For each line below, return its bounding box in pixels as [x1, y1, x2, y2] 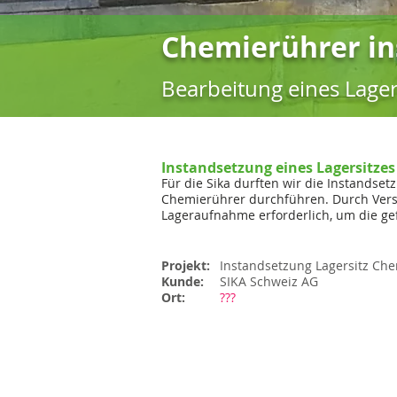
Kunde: [161, 273, 207, 290]
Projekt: [161, 257, 214, 274]
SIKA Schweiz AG [220, 273, 318, 290]
